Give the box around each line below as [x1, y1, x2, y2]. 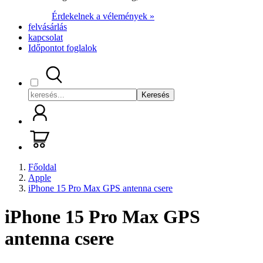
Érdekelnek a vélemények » [52, 11, 154, 21]
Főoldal [28, 162, 56, 172]
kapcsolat [28, 32, 63, 42]
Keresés [141, 90, 170, 99]
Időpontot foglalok [28, 43, 97, 53]
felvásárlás [28, 22, 67, 32]
